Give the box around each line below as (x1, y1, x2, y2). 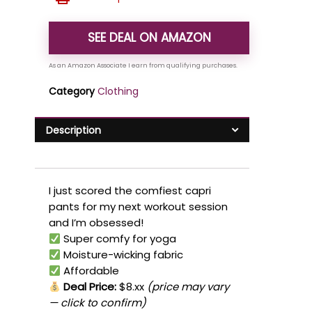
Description (46, 123, 101, 137)
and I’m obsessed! (49, 215, 143, 231)
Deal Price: (61, 279, 117, 295)
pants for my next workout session (49, 199, 228, 214)
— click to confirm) (49, 295, 146, 311)
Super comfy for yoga (61, 231, 177, 247)
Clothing (97, 84, 139, 98)
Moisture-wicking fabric (61, 247, 184, 263)
